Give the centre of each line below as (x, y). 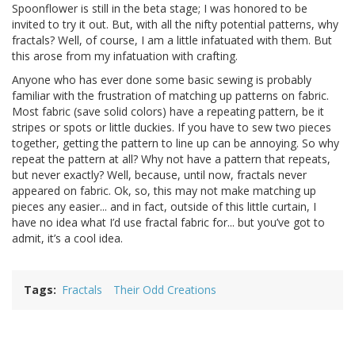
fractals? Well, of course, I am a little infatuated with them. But (172, 40)
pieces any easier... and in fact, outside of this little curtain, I (164, 206)
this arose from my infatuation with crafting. (125, 55)
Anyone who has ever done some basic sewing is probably (162, 79)
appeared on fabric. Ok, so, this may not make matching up (164, 190)
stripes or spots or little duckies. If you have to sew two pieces (172, 127)
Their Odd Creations (165, 289)
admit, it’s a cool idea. (67, 238)
